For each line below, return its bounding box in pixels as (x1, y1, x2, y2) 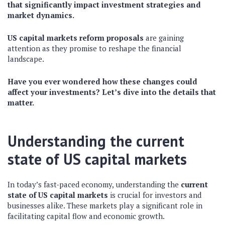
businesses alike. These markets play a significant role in (8, 200, 202, 210)
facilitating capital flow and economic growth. (8, 211, 165, 221)
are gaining (144, 33, 184, 43)
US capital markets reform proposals (8, 33, 144, 43)
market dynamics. (8, 10, 74, 20)
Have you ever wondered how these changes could (8, 76, 197, 86)
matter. (8, 97, 34, 107)
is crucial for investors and (108, 190, 201, 200)
